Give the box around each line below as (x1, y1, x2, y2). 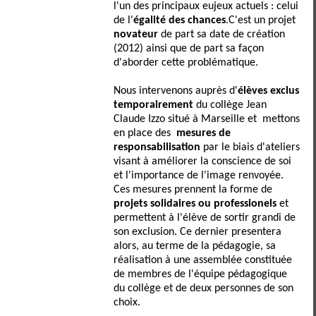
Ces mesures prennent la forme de (114, 184, 273, 195)
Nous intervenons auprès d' (114, 85, 238, 97)
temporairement (114, 99, 194, 111)
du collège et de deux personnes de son (114, 283, 294, 294)
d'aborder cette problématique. (114, 57, 259, 68)
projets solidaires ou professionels (114, 198, 277, 209)
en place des (114, 128, 177, 139)
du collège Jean (193, 99, 267, 111)
